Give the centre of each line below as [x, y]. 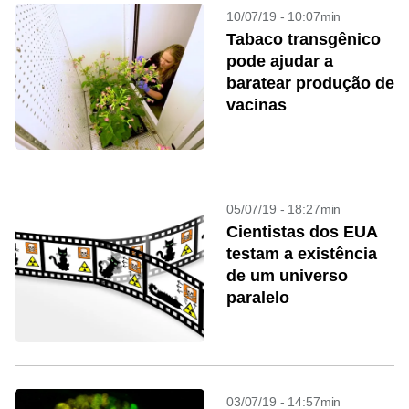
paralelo [258, 298]
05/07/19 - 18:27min [284, 209]
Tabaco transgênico [304, 39]
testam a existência [302, 254]
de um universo [287, 276]
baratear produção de [310, 83]
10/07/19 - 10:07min [284, 16]
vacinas [257, 105]
